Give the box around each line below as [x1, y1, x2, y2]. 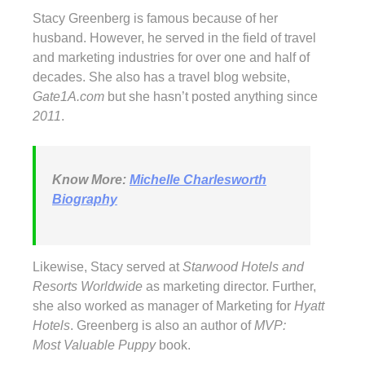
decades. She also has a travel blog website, [33, 69, 290, 84]
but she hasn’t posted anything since [104, 89, 318, 103]
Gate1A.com [33, 89, 104, 103]
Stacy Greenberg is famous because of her [33, 11, 278, 25]
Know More [52, 172, 122, 187]
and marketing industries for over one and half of [33, 50, 310, 64]
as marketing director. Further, [146, 279, 316, 293]
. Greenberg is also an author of [70, 318, 254, 332]
